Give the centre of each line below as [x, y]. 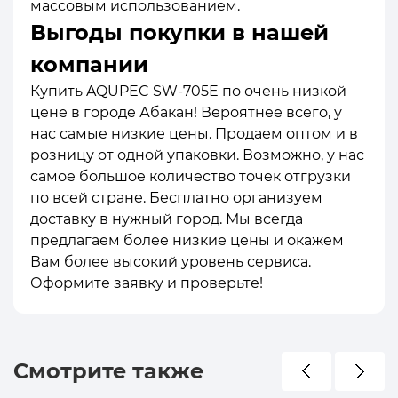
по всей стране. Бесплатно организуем [176, 197]
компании [89, 64]
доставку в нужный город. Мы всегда [167, 219]
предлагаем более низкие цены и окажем [187, 240]
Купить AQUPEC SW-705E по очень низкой [188, 91]
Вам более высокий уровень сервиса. [171, 261]
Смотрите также [108, 371]
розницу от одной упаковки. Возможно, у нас [197, 155]
